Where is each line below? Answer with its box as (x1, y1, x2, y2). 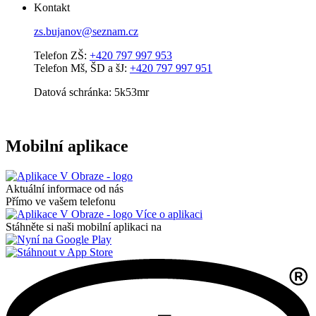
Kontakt (34, 1, 70, 14)
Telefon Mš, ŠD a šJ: (34, 62, 130, 75)
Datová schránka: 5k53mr (34, 86, 149, 99)
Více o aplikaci (133, 207, 202, 220)
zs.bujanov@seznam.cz (34, 25, 138, 38)
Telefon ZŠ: (34, 49, 90, 62)
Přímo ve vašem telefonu (6, 195, 116, 207)
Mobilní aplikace (6, 137, 128, 155)
